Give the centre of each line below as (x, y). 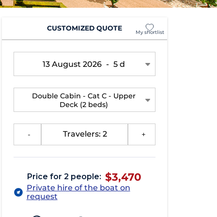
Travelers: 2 (85, 134)
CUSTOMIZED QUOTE (84, 28)
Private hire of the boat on (78, 187)
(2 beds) (94, 104)
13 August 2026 (73, 64)
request (42, 196)
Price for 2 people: (64, 176)
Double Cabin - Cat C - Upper (84, 96)
